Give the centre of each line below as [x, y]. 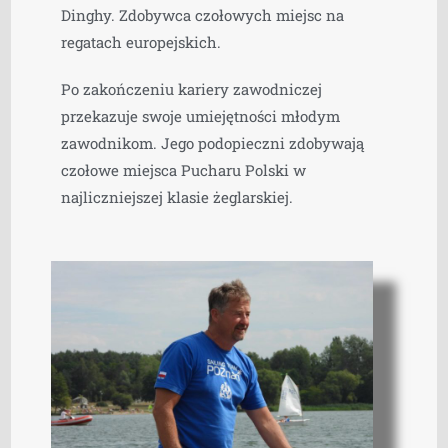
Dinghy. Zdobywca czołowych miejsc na [203, 14]
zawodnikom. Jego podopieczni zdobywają [213, 142]
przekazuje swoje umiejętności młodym [201, 115]
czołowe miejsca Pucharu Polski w [184, 169]
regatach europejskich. [141, 41]
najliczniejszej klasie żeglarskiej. [179, 196]
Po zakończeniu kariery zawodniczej [192, 88]
